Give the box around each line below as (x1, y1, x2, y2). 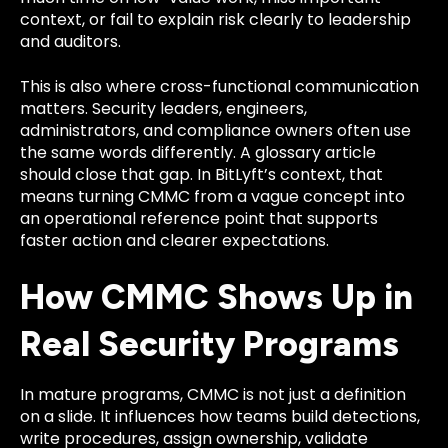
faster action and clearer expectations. (20, 228, 329, 252)
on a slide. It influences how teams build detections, (20, 405, 420, 429)
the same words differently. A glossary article (20, 140, 376, 164)
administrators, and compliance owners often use (20, 118, 411, 142)
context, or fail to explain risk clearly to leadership (20, 8, 411, 32)
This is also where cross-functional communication (20, 74, 419, 98)
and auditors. (20, 30, 121, 54)
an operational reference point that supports (20, 206, 378, 230)
